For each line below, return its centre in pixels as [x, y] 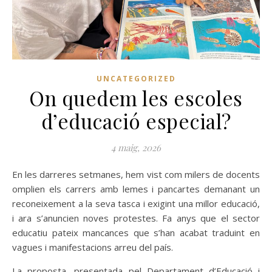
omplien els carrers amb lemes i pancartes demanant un [136, 189]
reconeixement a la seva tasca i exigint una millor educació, [136, 203]
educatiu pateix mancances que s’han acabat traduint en [136, 233]
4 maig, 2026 [136, 148]
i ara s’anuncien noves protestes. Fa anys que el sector [136, 218]
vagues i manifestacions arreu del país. [93, 247]
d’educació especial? [136, 121]
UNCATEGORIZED [136, 79]
